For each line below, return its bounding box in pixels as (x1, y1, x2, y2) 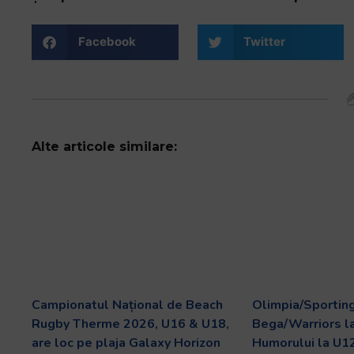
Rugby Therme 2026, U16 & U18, (32, 314, 229, 333)
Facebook (77, 34, 136, 50)
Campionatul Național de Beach (32, 296, 223, 314)
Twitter (243, 34, 286, 50)
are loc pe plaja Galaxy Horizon (32, 333, 220, 352)
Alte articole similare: (32, 139, 177, 155)
